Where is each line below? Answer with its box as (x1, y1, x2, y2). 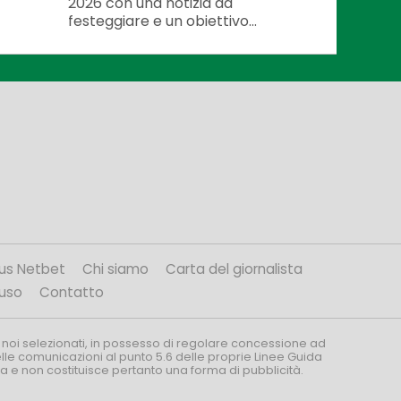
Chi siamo (82, 259, 149, 278)
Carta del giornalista (166, 259, 303, 278)
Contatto (38, 282, 104, 302)
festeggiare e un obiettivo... (68, 10, 257, 31)
